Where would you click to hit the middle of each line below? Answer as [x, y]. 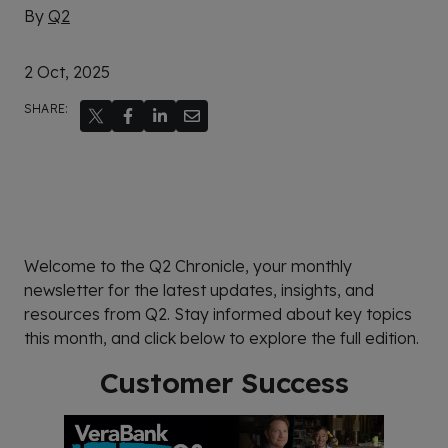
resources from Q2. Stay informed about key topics [218, 314]
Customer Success [224, 382]
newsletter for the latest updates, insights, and [199, 290]
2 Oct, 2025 [67, 72]
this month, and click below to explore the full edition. [221, 338]
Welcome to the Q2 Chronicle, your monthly [188, 266]
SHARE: [46, 108]
